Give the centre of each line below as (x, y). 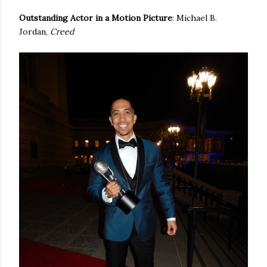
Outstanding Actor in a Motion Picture (96, 18)
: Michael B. (195, 18)
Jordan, (35, 32)
